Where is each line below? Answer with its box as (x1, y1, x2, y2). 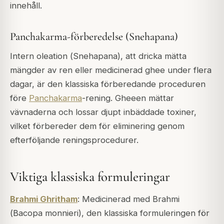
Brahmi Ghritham (10, 193, 77, 204)
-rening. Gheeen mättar (82, 93, 174, 103)
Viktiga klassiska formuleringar (10, 168, 170, 185)
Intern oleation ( (10, 51, 73, 61)
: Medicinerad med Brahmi (77, 193, 179, 204)
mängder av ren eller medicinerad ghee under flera (10, 65, 211, 75)
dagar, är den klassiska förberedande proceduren (10, 79, 205, 89)
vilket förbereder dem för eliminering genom (10, 121, 184, 131)
